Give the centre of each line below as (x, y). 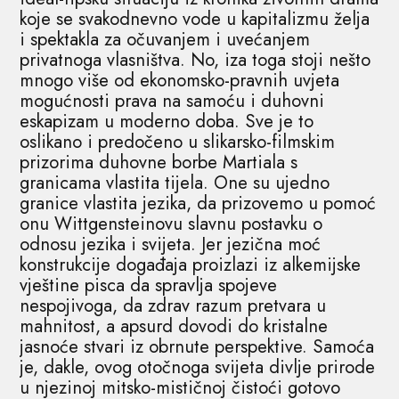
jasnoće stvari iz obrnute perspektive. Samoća (197, 346)
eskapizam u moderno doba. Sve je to (167, 121)
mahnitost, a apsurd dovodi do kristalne (174, 326)
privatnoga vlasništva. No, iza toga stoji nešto (195, 60)
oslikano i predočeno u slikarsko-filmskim (178, 142)
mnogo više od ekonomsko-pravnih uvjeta (180, 80)
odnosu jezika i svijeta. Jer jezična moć (171, 244)
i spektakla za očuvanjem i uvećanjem (165, 39)
